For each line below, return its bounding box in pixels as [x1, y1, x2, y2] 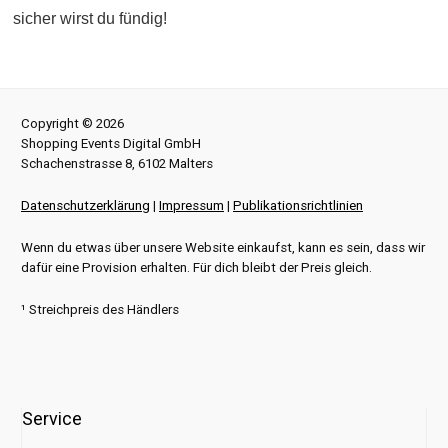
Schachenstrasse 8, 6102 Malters [21, 156, 213, 171]
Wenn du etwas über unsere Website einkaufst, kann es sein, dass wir [21, 240, 425, 255]
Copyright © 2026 [21, 116, 124, 131]
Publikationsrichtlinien [233, 198, 363, 213]
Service [22, 408, 82, 429]
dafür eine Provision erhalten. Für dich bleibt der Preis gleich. [21, 260, 372, 275]
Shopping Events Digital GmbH [21, 136, 201, 151]
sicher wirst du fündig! [13, 10, 167, 27]
